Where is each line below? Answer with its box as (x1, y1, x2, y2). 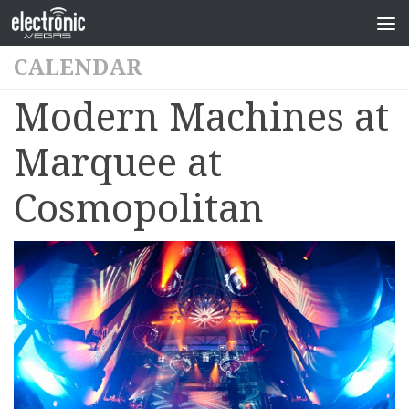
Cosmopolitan (14, 186, 264, 231)
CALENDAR (14, 55, 142, 80)
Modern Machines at (14, 95, 389, 140)
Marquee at (14, 141, 222, 185)
